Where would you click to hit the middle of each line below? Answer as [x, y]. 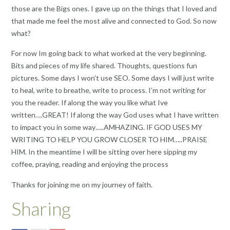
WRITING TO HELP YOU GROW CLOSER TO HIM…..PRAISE [109, 140]
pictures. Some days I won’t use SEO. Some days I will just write [113, 78]
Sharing [41, 208]
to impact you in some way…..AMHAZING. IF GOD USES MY [107, 127]
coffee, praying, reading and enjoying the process [90, 164]
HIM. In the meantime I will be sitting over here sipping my [104, 152]
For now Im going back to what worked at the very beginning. [109, 53]
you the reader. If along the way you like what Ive [90, 103]
